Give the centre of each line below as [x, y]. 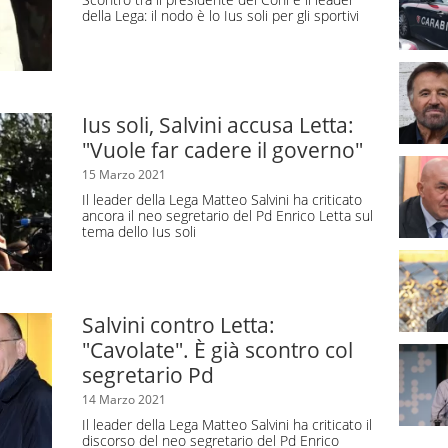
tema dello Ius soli [139, 231]
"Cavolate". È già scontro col [217, 349]
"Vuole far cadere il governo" [222, 149]
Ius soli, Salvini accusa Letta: [218, 124]
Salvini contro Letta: [178, 324]
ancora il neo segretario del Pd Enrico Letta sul [227, 215]
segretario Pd [148, 374]
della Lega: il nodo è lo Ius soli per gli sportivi [220, 15]
